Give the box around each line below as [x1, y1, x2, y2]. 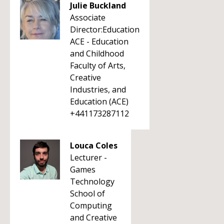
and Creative [70, 212, 117, 223]
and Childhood [70, 48, 124, 59]
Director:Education [70, 24, 139, 35]
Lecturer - [70, 152, 107, 163]
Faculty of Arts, [70, 60, 125, 71]
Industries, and [70, 84, 126, 95]
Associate [70, 12, 105, 23]
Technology [70, 176, 114, 187]
